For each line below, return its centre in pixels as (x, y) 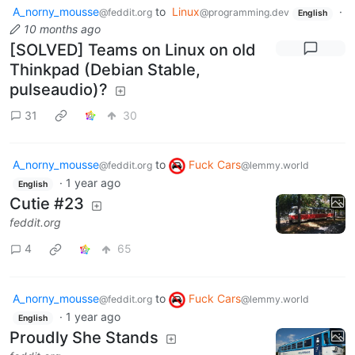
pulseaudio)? (59, 90)
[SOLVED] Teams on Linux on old (133, 50)
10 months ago (62, 29)
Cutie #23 (47, 204)
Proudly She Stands (84, 338)
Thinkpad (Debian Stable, (105, 70)
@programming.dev (244, 13)
